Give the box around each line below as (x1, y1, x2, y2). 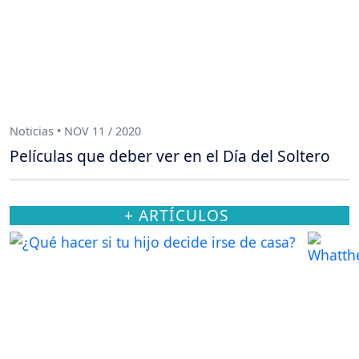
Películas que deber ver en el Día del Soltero (10, 145, 330, 167)
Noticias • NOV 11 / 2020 (10, 123, 141, 139)
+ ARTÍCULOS (123, 204, 229, 227)
